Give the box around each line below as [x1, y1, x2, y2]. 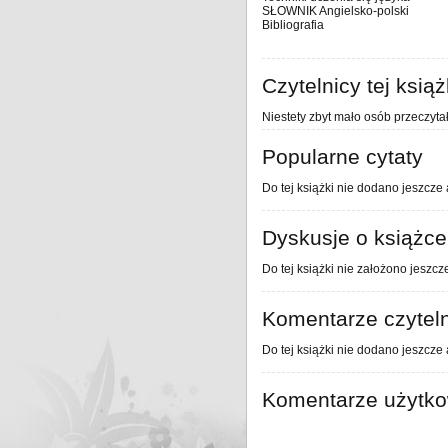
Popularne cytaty [262, 145, 423, 168]
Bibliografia [262, 18, 324, 32]
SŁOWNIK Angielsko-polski [262, 4, 409, 18]
